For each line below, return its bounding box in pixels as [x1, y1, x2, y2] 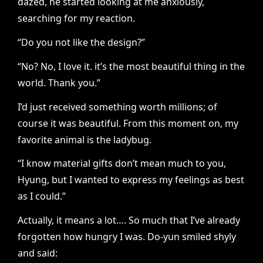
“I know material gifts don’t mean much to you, [18, 157, 226, 170]
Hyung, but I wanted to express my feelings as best [18, 173, 244, 187]
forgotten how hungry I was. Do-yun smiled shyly [18, 230, 236, 244]
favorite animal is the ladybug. [18, 133, 151, 146]
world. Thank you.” [18, 76, 100, 89]
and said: [18, 247, 58, 260]
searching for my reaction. [18, 12, 135, 25]
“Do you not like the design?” [18, 35, 145, 49]
